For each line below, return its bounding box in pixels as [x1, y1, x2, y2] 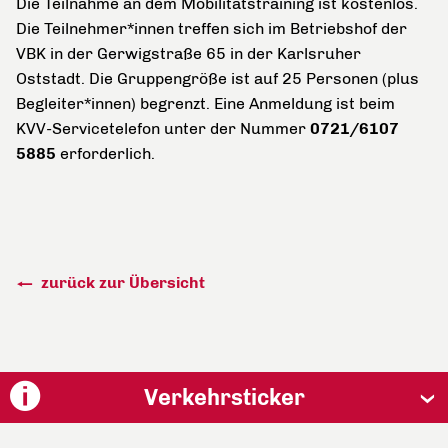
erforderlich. [56, 144, 155, 163]
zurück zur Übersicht [37, 273, 205, 292]
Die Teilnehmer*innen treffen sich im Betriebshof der [16, 19, 407, 38]
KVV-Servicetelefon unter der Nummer [16, 119, 310, 138]
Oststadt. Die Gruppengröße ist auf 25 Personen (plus [16, 69, 419, 88]
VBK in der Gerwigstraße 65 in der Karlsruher [16, 44, 361, 63]
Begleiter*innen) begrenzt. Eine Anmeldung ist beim [16, 94, 395, 113]
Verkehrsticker [143, 384, 305, 411]
